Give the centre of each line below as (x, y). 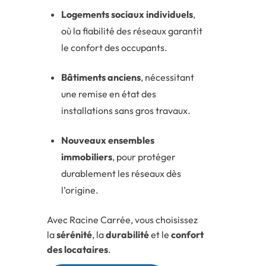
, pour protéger (144, 157)
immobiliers (87, 157)
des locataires (77, 250)
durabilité (127, 235)
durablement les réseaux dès (121, 174)
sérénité (74, 235)
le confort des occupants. (114, 48)
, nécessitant (167, 77)
